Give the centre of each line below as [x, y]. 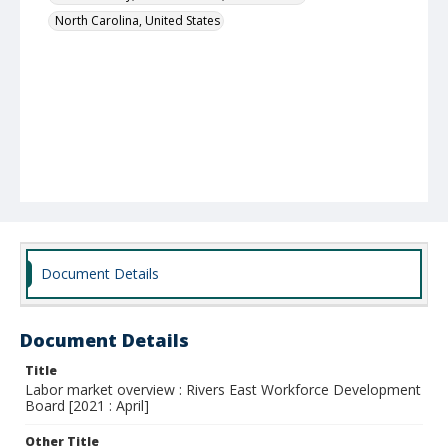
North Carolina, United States [137, 20]
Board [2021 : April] [87, 405]
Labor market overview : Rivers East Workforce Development [223, 389]
